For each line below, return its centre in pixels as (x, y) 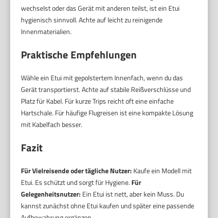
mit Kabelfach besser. (52, 125)
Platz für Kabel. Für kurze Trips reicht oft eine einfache (98, 101)
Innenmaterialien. (46, 32)
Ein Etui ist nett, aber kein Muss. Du (133, 194)
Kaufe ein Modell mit (162, 171)
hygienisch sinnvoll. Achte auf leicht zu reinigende (92, 20)
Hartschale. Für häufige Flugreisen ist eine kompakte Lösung (107, 113)
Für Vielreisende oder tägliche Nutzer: (77, 171)
